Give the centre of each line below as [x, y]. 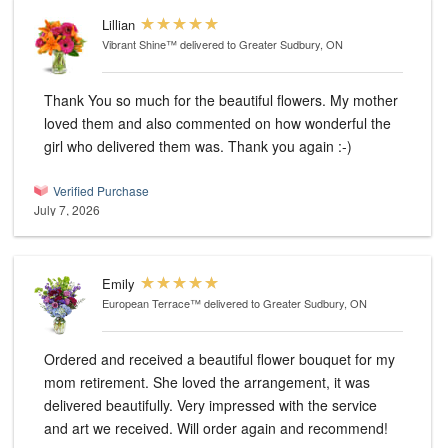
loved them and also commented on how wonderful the [217, 123]
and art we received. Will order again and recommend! [216, 428]
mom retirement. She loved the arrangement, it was [207, 382]
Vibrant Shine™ [139, 44]
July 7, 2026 [67, 210]
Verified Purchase [101, 191]
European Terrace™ [151, 303]
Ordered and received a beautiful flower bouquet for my [219, 359]
